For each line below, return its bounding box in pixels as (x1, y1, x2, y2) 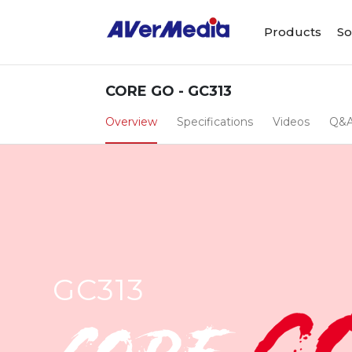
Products (264, 24, 322, 39)
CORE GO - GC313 (105, 82, 233, 100)
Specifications (177, 115, 254, 129)
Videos (273, 115, 310, 129)
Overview (105, 115, 158, 129)
